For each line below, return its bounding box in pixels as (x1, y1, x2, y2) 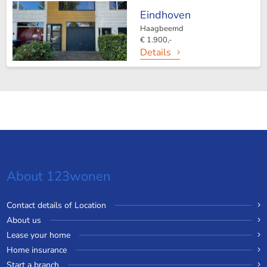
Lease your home (6, 229, 70, 241)
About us (6, 214, 41, 226)
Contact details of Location (6, 199, 106, 211)
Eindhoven (139, 7, 191, 22)
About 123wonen (6, 167, 111, 185)
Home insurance (6, 244, 67, 256)
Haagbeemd (139, 23, 184, 34)
